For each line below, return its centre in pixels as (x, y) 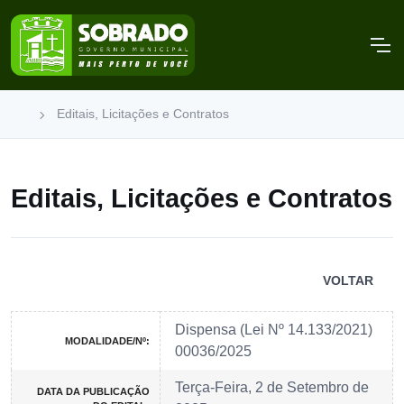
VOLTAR (348, 281)
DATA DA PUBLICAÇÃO (93, 392)
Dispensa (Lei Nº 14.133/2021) (274, 330)
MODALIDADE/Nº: (107, 341)
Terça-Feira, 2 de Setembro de (272, 388)
